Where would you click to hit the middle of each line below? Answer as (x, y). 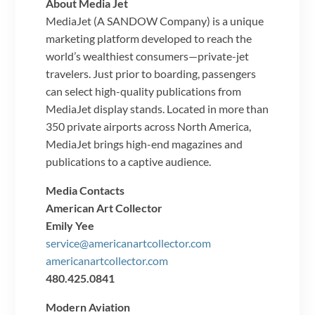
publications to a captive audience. (129, 161)
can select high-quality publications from (144, 91)
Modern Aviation (88, 307)
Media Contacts (85, 190)
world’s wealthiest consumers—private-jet (148, 56)
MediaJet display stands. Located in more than (157, 108)
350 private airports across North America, (149, 126)
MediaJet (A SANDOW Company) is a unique (155, 20)
